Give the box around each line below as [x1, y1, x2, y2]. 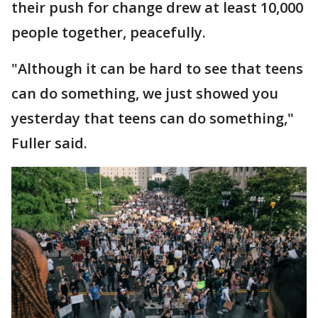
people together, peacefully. [11, 22, 206, 42]
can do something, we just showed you [11, 83, 278, 103]
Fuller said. [11, 133, 87, 153]
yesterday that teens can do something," [11, 108, 294, 128]
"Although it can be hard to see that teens [11, 58, 303, 78]
